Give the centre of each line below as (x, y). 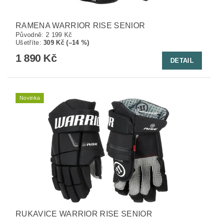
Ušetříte (27, 43)
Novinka (30, 98)
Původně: (31, 35)
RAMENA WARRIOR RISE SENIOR (81, 26)
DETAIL (182, 60)
